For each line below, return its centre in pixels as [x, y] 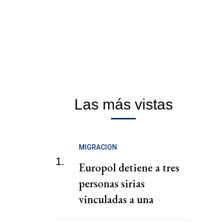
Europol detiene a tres [129, 168]
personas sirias [112, 184]
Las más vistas [123, 105]
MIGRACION [98, 147]
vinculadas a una [116, 199]
